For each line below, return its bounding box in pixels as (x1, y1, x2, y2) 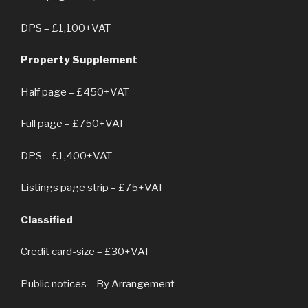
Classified (21, 213, 73, 226)
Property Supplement (21, 54, 137, 67)
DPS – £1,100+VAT (21, 21, 111, 34)
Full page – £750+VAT (21, 118, 124, 131)
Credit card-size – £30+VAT (21, 245, 152, 258)
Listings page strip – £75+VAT (21, 181, 164, 195)
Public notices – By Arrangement (21, 277, 175, 290)
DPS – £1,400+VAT (21, 149, 114, 162)
